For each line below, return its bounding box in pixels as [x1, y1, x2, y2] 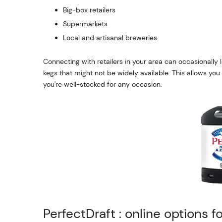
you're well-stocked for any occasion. [43, 80, 162, 89]
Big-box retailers [63, 5, 115, 14]
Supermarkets [63, 19, 108, 28]
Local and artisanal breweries [63, 33, 157, 42]
